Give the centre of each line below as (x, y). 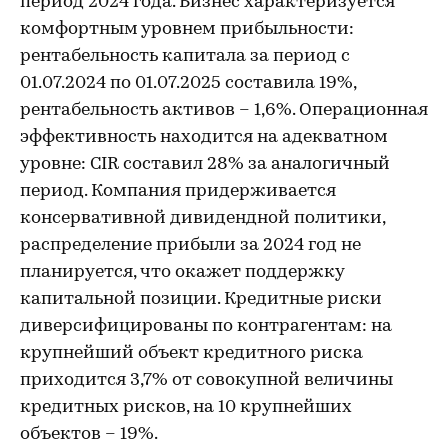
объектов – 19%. (89, 434)
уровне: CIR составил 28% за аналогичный (205, 164)
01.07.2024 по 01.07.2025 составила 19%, (188, 83)
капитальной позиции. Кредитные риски (201, 299)
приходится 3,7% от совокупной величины (206, 380)
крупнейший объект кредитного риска (191, 353)
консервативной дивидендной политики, (202, 218)
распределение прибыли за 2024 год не (190, 245)
